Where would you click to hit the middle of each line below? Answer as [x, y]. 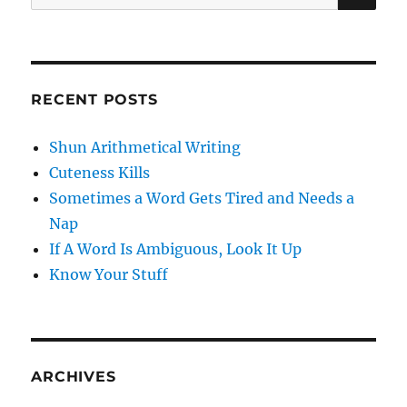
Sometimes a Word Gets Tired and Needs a [202, 198]
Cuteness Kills [100, 172]
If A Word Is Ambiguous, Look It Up [176, 248]
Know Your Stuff [109, 274]
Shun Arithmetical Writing [145, 147]
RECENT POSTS [94, 99]
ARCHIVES [74, 376]
